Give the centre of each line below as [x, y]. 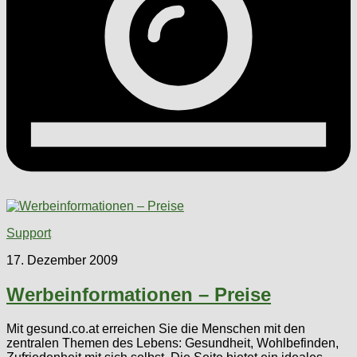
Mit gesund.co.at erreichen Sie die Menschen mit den [156, 328]
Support [29, 233]
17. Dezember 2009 [62, 260]
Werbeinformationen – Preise [139, 294]
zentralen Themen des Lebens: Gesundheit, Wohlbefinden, [173, 343]
